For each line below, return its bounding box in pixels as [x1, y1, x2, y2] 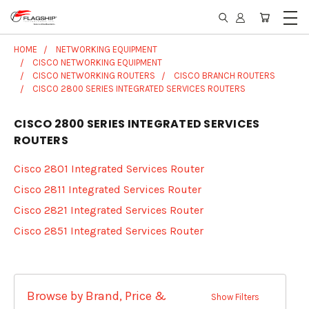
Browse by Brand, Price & [27, 288, 166, 303]
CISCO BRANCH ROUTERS [174, 70, 275, 81]
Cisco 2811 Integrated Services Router [14, 183, 201, 196]
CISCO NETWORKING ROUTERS [32, 70, 155, 81]
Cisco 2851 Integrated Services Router [14, 224, 203, 237]
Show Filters [211, 292, 262, 302]
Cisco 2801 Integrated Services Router [14, 162, 204, 175]
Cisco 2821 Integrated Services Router [14, 203, 203, 217]
